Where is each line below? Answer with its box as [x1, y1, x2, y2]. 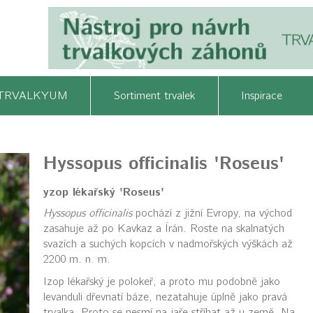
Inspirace [241, 89, 293, 102]
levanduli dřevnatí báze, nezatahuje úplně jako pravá [43, 291, 287, 303]
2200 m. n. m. [43, 253, 110, 265]
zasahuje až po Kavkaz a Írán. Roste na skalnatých [43, 222, 284, 235]
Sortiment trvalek [113, 89, 195, 102]
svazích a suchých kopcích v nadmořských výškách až [43, 238, 293, 250]
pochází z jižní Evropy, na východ [131, 207, 292, 219]
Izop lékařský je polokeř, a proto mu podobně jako [43, 275, 280, 288]
